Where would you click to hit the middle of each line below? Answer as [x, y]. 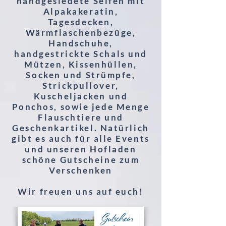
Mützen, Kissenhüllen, [81, 64]
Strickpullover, [81, 86]
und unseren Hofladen [81, 149]
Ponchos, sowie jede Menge [81, 107]
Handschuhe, [81, 43]
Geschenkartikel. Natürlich [81, 128]
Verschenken [81, 170]
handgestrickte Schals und [81, 54]
